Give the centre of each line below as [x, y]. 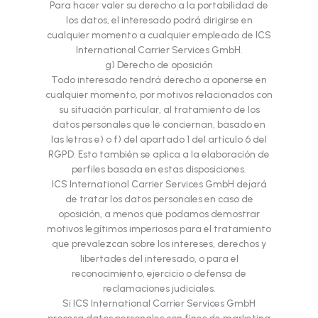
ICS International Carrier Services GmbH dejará [159, 184]
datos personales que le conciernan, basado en [159, 125]
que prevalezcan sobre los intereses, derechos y [159, 244]
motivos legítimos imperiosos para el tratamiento [159, 229]
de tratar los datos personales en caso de [159, 199]
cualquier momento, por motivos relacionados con [159, 95]
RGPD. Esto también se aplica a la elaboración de [159, 154]
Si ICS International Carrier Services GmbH [159, 303]
